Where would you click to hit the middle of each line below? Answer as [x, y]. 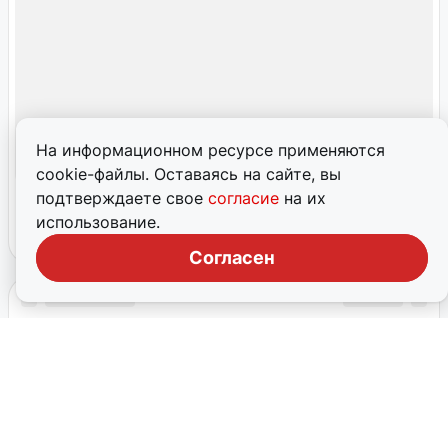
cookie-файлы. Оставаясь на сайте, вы [188, 174]
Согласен [232, 257]
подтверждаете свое [122, 198]
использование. [98, 222]
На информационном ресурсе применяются [210, 150]
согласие [246, 198]
